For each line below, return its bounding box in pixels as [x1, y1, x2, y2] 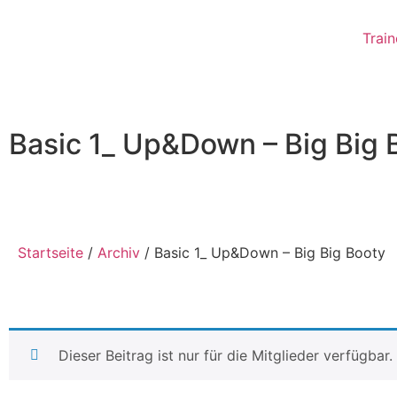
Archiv [97, 244, 140, 261]
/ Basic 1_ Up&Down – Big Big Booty [140, 244, 385, 261]
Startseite [18, 244, 83, 261]
